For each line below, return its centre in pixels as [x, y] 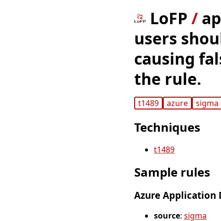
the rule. [168, 79]
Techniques [167, 127]
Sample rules [172, 172]
